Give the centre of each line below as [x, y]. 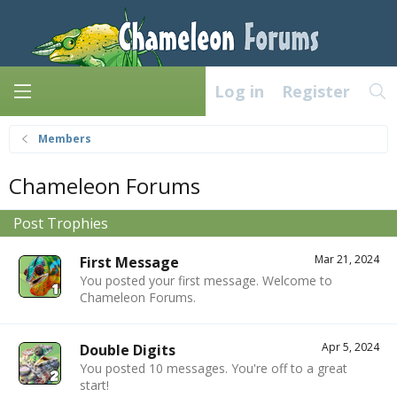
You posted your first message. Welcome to [206, 281]
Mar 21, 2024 [347, 260]
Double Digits [128, 350]
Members [65, 139]
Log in [239, 92]
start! [94, 385]
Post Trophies [61, 224]
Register [315, 92]
